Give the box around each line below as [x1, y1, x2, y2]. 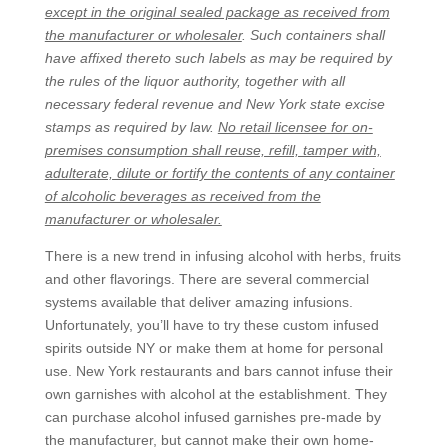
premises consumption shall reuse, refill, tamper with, [44, 142, 381, 158]
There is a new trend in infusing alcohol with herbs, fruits [44, 248, 401, 264]
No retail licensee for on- [217, 119, 373, 135]
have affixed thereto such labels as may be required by [44, 50, 392, 66]
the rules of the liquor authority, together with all [44, 73, 345, 89]
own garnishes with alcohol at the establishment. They [44, 386, 387, 402]
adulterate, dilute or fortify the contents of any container [44, 165, 395, 181]
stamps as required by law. [44, 119, 218, 135]
